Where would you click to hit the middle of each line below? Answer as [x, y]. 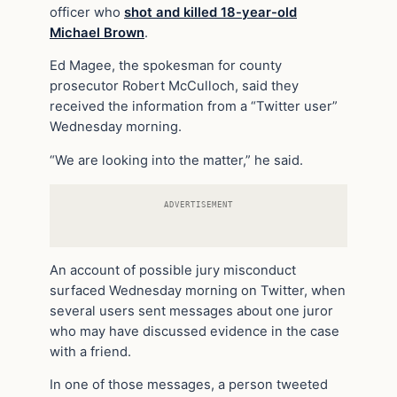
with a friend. [90, 351]
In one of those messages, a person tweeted [189, 385]
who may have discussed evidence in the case [195, 331]
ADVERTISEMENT [198, 204]
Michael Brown [97, 32]
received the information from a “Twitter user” [194, 107]
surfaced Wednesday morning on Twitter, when [198, 290]
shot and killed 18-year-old [210, 12]
